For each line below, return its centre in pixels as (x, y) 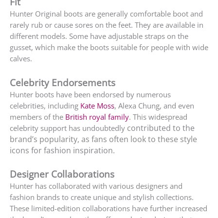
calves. (22, 59)
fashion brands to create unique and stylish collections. (102, 197)
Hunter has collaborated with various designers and (96, 186)
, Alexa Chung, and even (154, 105)
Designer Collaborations (62, 174)
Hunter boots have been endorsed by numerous (90, 94)
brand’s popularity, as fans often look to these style (103, 139)
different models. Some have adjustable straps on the (99, 36)
